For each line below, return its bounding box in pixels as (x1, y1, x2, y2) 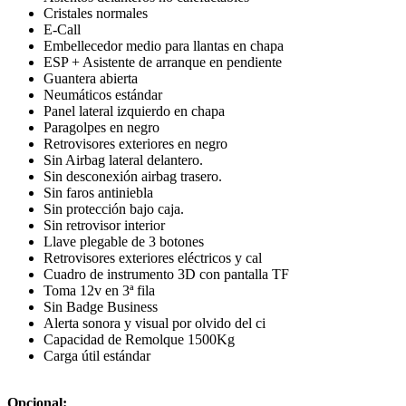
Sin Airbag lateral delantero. (43, 152, 203, 169)
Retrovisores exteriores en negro (43, 136, 227, 152)
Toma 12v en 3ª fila (43, 283, 155, 299)
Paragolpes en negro (43, 120, 159, 136)
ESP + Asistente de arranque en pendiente (43, 54, 282, 71)
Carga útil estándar (43, 348, 150, 364)
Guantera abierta (43, 71, 138, 87)
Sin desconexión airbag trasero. (43, 169, 222, 185)
